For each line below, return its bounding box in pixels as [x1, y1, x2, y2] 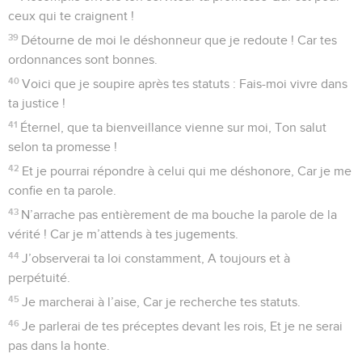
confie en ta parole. [8, 183, 116, 197]
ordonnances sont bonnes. [8, 53, 158, 66]
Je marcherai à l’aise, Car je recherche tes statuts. [22, 295, 301, 309]
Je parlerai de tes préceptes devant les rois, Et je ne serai [22, 319, 343, 333]
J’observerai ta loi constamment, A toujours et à [22, 251, 291, 265]
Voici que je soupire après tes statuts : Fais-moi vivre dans [22, 77, 348, 90]
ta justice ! [8, 96, 65, 110]
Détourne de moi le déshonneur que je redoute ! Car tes [21, 33, 338, 47]
